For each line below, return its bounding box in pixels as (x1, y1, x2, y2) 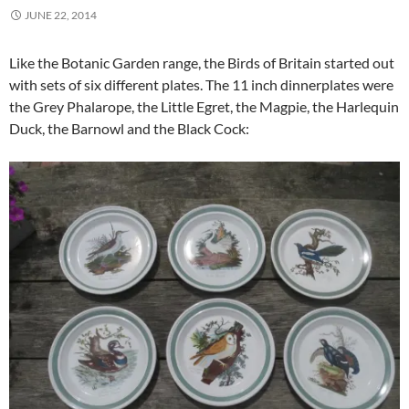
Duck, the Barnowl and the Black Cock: (9, 119, 249, 137)
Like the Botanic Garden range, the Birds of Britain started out (9, 53, 394, 71)
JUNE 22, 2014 (25, 7, 97, 22)
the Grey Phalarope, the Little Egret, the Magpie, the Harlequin (9, 97, 399, 115)
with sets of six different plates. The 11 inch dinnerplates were (9, 75, 393, 93)
